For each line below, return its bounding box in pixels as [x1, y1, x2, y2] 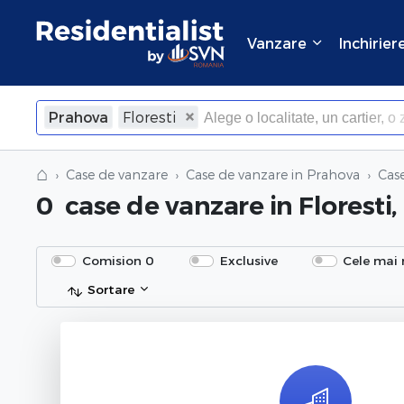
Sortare [84, 281, 138, 298]
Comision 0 [82, 252, 154, 269]
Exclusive [219, 252, 278, 269]
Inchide [270, 146, 324, 162]
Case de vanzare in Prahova [186, 167, 360, 182]
